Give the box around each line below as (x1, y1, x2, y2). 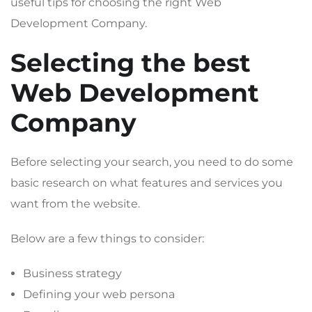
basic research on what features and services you (10, 175, 283, 189)
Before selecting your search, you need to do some (10, 155, 293, 169)
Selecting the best (10, 47, 251, 78)
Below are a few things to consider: (10, 231, 204, 245)
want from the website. (10, 196, 140, 210)
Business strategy (23, 266, 122, 280)
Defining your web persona (23, 287, 175, 301)
